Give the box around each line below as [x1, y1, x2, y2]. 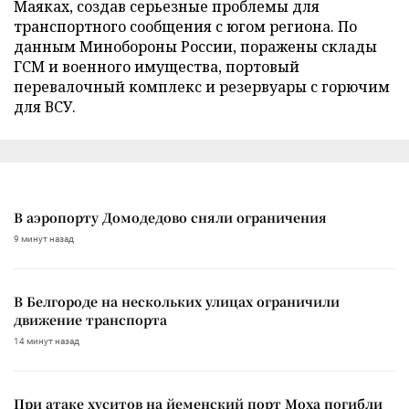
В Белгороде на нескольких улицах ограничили [14, 291, 340, 310]
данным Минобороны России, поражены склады [14, 36, 377, 57]
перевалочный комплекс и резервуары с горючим [14, 76, 390, 97]
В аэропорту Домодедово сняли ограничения [14, 207, 327, 226]
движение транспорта [14, 309, 167, 329]
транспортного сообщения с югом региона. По [14, 16, 357, 37]
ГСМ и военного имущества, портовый [14, 56, 299, 77]
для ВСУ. [14, 96, 76, 117]
